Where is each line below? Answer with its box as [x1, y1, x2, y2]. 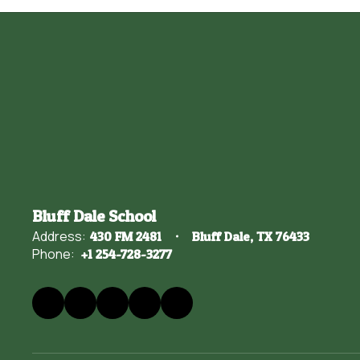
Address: [32, 227, 86, 245]
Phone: [32, 245, 75, 263]
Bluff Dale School [32, 207, 156, 226]
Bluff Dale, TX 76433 [192, 228, 309, 244]
